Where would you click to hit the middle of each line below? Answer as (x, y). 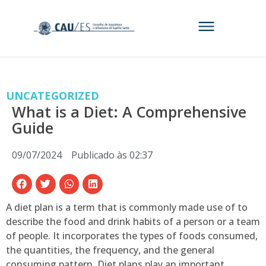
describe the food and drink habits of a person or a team (133, 221)
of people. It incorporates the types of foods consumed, (132, 235)
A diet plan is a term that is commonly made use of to (127, 207)
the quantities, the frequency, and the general (110, 250)
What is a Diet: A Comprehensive (129, 112)
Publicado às (99, 155)
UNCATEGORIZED (53, 96)
